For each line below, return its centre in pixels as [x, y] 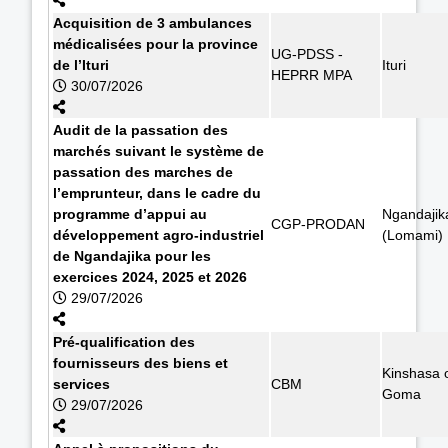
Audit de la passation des [140, 129]
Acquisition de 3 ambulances [152, 22]
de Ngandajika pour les [132, 255]
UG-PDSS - [307, 53]
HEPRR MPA [311, 74]
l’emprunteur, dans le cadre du [157, 192]
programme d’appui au [130, 213]
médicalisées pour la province [155, 43]
